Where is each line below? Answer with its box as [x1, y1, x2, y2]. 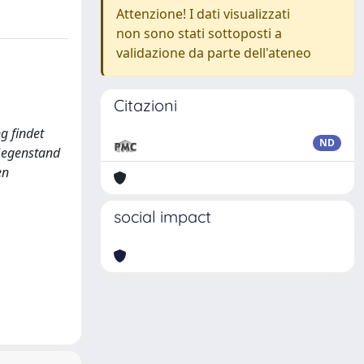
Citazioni [114, 95, 177, 115]
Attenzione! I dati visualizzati [116, 5, 290, 23]
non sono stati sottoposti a [116, 24, 282, 42]
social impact [114, 206, 211, 227]
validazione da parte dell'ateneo [116, 44, 311, 62]
